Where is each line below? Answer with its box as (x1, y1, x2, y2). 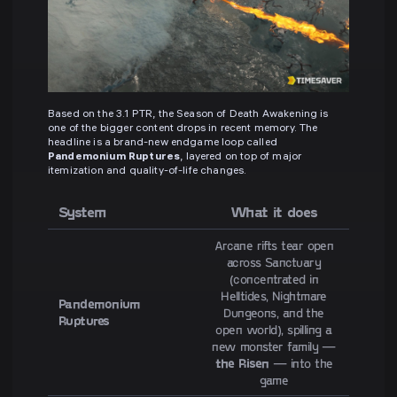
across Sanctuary (226, 254, 322, 270)
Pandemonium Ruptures (48, 152, 181, 164)
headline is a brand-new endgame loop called (48, 137, 277, 150)
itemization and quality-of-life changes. (48, 166, 247, 178)
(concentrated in (229, 271, 319, 287)
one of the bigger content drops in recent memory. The (48, 123, 318, 136)
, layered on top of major (180, 152, 302, 164)
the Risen (214, 355, 269, 371)
